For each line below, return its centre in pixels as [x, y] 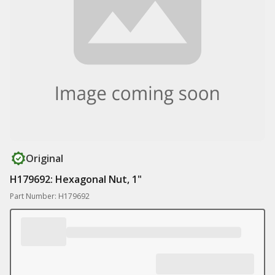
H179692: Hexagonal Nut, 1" [76, 179]
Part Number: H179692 [50, 196]
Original [45, 158]
